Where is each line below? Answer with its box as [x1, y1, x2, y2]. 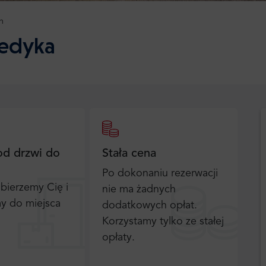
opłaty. [102, 232, 135, 243]
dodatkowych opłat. [102, 200, 198, 211]
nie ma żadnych [102, 184, 176, 195]
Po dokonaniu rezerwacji [102, 168, 218, 179]
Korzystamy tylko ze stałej [102, 216, 224, 227]
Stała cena [102, 148, 157, 160]
